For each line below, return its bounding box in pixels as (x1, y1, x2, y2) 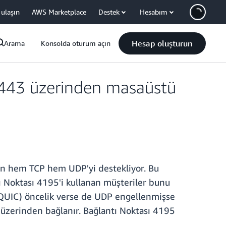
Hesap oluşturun (132, 38, 193, 48)
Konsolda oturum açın (41, 39, 110, 47)
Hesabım (140, 8, 167, 16)
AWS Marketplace (32, 8, 86, 16)
